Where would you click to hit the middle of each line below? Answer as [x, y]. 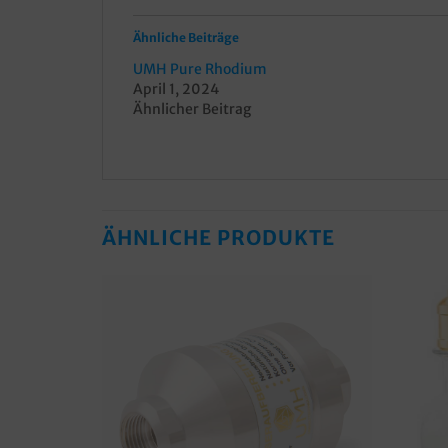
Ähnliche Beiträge [186, 37]
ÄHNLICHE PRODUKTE [218, 237]
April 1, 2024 [176, 88]
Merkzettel [327, 350]
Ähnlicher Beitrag [192, 108]
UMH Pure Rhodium [200, 68]
